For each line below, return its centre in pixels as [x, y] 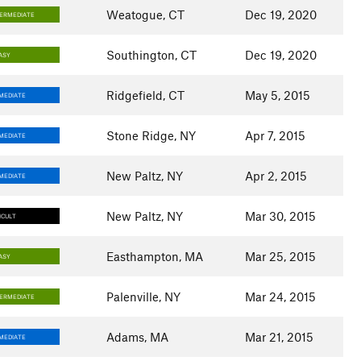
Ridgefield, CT [145, 95]
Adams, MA [137, 337]
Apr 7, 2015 [275, 135]
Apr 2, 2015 [276, 176]
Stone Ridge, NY [151, 135]
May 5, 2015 [277, 95]
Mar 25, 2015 [280, 256]
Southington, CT [151, 55]
